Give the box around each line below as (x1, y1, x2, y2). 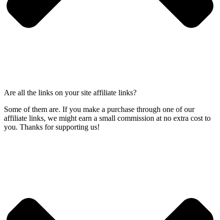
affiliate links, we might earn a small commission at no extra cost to (4, 113, 211, 122)
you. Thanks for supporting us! (4, 122, 100, 131)
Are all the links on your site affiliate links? (4, 88, 137, 97)
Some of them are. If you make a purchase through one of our (4, 105, 194, 113)
